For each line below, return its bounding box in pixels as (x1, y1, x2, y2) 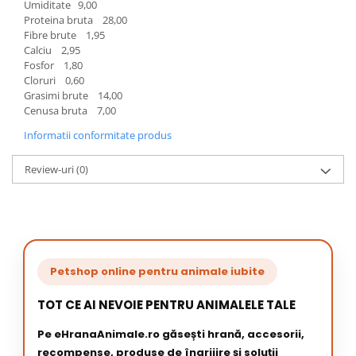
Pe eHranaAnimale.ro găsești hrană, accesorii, (37, 327, 304, 342)
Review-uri (25, 162, 76, 176)
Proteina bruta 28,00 (24, 13, 127, 27)
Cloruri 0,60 (24, 73, 84, 87)
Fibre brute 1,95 (24, 28, 105, 42)
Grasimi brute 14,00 (24, 88, 122, 103)
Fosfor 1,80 (24, 58, 83, 72)
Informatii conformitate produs (24, 128, 172, 142)
